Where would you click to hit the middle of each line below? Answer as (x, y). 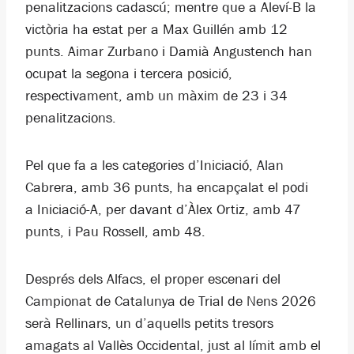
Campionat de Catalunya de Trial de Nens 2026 (171, 301)
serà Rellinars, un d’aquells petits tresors (149, 324)
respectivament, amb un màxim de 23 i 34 (156, 96)
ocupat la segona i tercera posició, (129, 74)
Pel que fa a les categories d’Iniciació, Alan (154, 166)
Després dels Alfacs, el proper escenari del (153, 279)
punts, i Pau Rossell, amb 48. (115, 232)
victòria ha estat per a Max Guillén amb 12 (156, 30)
